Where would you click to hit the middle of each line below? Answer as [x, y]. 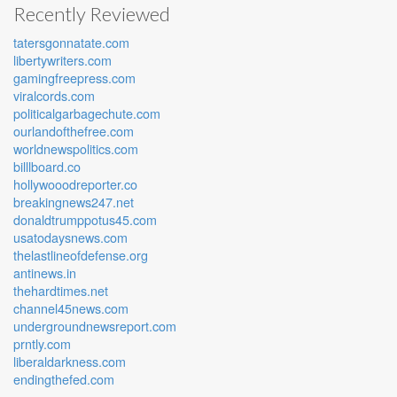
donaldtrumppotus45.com [85, 219]
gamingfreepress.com [74, 77]
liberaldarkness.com [70, 361]
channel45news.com [71, 307]
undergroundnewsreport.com [95, 325]
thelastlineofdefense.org [81, 254]
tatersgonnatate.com [71, 42]
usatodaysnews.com [70, 237]
